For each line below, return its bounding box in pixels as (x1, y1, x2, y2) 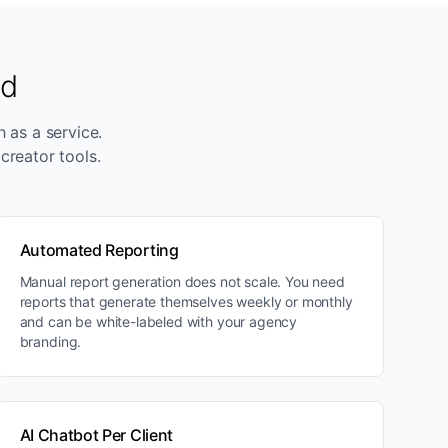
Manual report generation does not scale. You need (19, 273, 345, 290)
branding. (19, 333, 82, 350)
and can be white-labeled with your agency (19, 313, 298, 330)
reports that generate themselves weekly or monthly (19, 293, 353, 310)
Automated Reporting (19, 240, 179, 260)
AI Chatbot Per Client (19, 425, 173, 445)
